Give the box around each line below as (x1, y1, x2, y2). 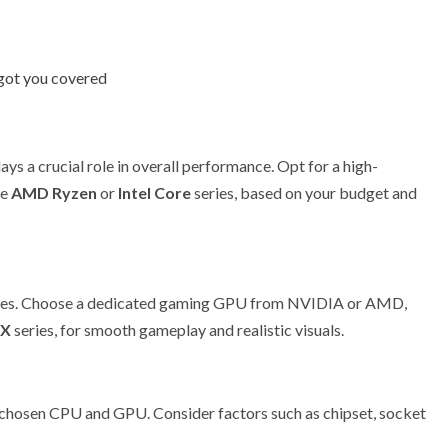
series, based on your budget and (191, 183, 417, 203)
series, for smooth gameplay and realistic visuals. (11, 320, 344, 340)
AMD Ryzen (11, 183, 97, 203)
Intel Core (118, 183, 191, 203)
